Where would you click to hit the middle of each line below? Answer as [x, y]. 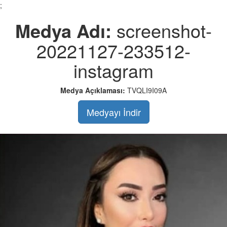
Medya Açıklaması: [94, 90]
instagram [113, 70]
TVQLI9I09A [147, 90]
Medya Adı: [66, 30]
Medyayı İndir [113, 112]
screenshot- [164, 30]
